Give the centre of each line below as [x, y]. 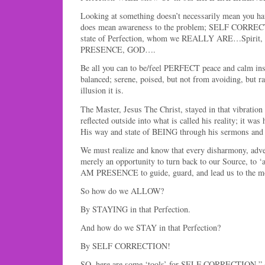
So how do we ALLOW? [122, 190]
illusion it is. [102, 91]
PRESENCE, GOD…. [118, 50]
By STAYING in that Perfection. [135, 209]
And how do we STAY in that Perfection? [151, 228]
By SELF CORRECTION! [125, 246]
